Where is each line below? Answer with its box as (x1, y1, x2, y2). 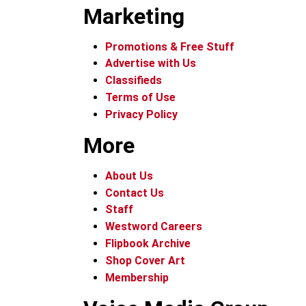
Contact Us (105, 186, 164, 199)
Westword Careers (105, 220, 202, 234)
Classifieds (105, 74, 162, 87)
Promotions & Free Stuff (105, 40, 234, 53)
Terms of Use (105, 90, 176, 104)
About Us (105, 169, 153, 182)
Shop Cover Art (105, 253, 185, 267)
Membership (105, 270, 169, 284)
